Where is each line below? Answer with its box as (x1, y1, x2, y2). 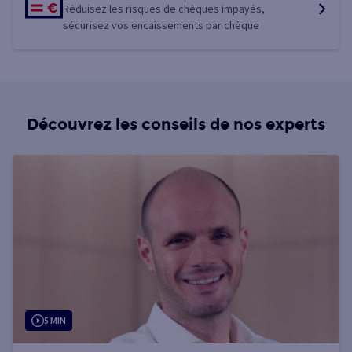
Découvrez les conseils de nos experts (27, 115, 325, 134)
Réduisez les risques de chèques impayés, (63, 2, 265, 16)
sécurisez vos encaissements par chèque (63, 18, 259, 33)
